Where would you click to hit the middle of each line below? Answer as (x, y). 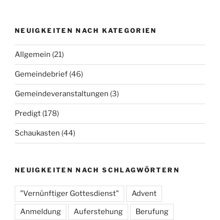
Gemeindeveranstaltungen (62, 94)
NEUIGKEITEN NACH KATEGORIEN (86, 31)
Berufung (152, 212)
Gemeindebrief (41, 74)
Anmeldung (41, 212)
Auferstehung (98, 212)
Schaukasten (37, 133)
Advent (144, 194)
